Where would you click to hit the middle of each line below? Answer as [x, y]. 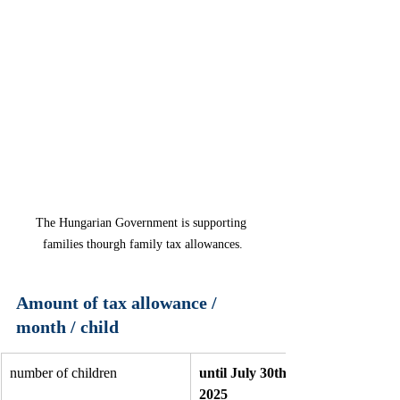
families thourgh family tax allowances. [143, 244]
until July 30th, [246, 372]
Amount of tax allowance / [119, 302]
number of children [65, 372]
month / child [67, 326]
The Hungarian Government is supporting [143, 222]
